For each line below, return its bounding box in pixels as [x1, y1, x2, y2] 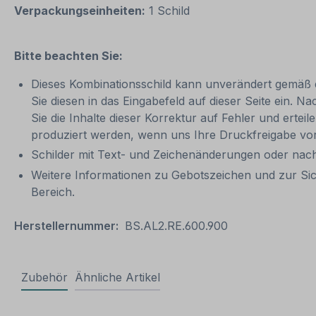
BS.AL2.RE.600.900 [125, 219, 228, 233]
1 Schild [145, 3, 193, 18]
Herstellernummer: [14, 219, 119, 233]
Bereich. [31, 185, 78, 200]
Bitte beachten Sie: [14, 48, 123, 63]
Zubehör [21, 270, 68, 285]
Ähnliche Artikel [75, 270, 160, 285]
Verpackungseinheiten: [14, 3, 145, 18]
